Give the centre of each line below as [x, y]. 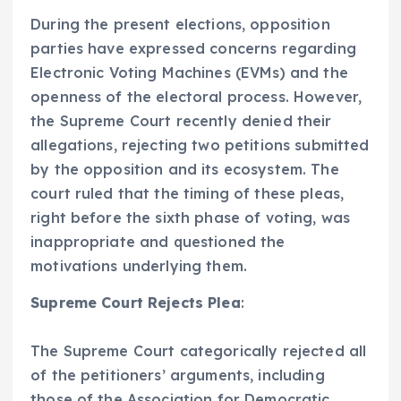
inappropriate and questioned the [158, 242]
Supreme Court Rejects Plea [136, 303]
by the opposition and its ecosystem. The [185, 170]
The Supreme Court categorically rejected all [199, 351]
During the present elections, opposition [180, 25]
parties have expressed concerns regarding [193, 49]
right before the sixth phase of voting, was [191, 218]
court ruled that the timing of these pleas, [188, 194]
